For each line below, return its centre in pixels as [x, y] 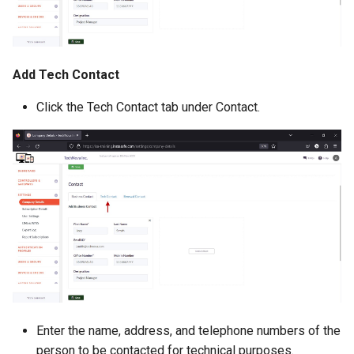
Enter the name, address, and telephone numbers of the [188, 330]
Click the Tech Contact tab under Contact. [148, 107]
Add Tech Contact [66, 75]
